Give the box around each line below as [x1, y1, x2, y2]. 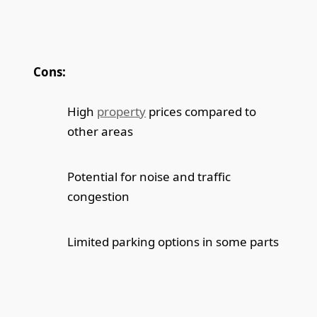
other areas [67, 123, 134, 140]
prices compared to [146, 103, 257, 120]
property [97, 103, 146, 120]
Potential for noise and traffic [67, 168, 231, 185]
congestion [67, 188, 130, 205]
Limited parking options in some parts [67, 234, 279, 250]
